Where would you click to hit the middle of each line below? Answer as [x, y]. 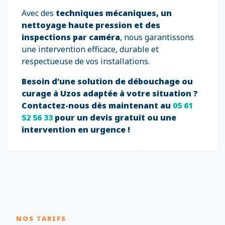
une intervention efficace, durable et [90, 49]
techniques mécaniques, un [114, 13]
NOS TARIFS [41, 218]
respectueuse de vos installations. [86, 61]
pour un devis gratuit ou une [116, 118]
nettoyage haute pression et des [91, 25]
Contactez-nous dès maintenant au [97, 105]
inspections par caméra [71, 37]
